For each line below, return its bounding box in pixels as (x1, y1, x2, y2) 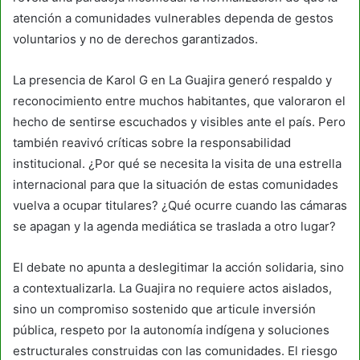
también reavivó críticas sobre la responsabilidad (13, 134, 291, 150)
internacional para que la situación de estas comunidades (13, 176, 338, 192)
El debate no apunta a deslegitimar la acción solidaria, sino (13, 259, 344, 275)
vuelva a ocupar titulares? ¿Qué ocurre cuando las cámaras (13, 197, 347, 213)
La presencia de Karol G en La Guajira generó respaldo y (13, 72, 332, 88)
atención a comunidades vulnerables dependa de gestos (13, 10, 333, 26)
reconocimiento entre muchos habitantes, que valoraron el (13, 92, 346, 108)
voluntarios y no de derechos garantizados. (13, 31, 258, 47)
